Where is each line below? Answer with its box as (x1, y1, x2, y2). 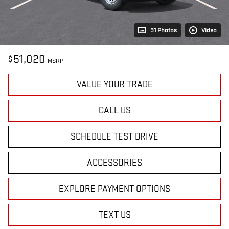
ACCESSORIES (87, 157, 142, 169)
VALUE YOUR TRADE (76, 79, 153, 90)
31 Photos (150, 26, 177, 35)
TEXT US (98, 210, 131, 221)
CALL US (98, 105, 131, 117)
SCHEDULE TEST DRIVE (71, 131, 158, 143)
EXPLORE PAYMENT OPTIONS (59, 184, 170, 195)
